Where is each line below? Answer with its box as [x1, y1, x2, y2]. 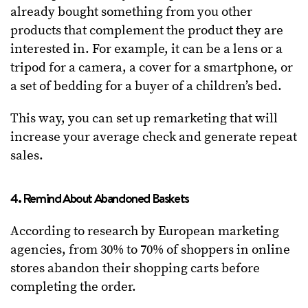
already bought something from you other [10, 4, 252, 21]
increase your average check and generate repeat [10, 129, 297, 146]
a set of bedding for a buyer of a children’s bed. [10, 78, 282, 95]
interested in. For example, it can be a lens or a [10, 41, 283, 58]
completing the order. [10, 279, 139, 296]
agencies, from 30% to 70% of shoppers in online [10, 242, 290, 258]
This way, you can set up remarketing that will [10, 111, 278, 127]
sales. [10, 148, 43, 164]
